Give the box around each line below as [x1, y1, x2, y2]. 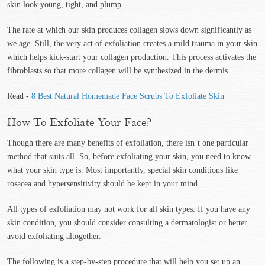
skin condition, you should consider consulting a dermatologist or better [7, 218, 247, 227]
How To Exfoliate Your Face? [7, 116, 152, 129]
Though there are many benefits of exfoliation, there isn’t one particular [7, 138, 248, 147]
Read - [7, 92, 31, 101]
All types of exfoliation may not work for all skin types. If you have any [7, 205, 250, 214]
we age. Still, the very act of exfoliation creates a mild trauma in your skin [7, 39, 257, 48]
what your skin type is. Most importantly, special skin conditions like [7, 166, 238, 174]
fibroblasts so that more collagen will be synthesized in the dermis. [7, 66, 230, 75]
